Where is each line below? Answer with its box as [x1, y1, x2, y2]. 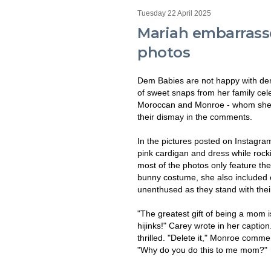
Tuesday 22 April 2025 [137, 9, 211, 18]
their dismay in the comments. [137, 112, 252, 122]
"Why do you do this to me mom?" [137, 245, 267, 255]
